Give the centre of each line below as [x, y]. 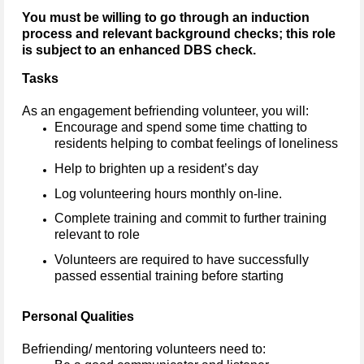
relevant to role [97, 235]
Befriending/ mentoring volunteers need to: [144, 349]
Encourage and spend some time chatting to [181, 128]
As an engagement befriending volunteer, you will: [165, 111]
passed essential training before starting [169, 275]
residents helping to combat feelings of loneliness [196, 144]
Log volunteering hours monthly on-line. [168, 193]
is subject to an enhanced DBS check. [139, 50]
